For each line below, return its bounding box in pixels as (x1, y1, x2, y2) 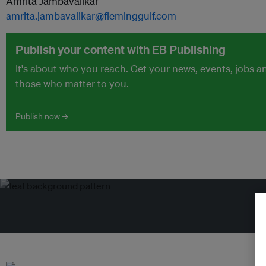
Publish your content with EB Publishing (15, 42, 226, 57)
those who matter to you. (15, 77, 129, 90)
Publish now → (15, 111, 68, 122)
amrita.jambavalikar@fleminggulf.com (6, 9, 176, 22)
